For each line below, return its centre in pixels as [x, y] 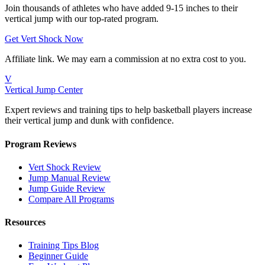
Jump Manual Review [70, 177]
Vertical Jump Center [44, 90]
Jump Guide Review [67, 188]
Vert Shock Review [65, 167]
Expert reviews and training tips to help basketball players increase [128, 110]
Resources [25, 222]
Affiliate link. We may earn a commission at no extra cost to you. [125, 59]
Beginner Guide [58, 256]
